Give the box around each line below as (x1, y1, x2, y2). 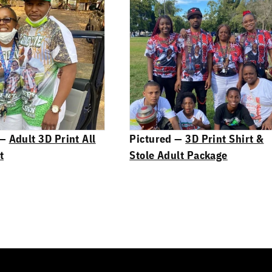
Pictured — (129, 131, 186, 146)
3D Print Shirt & (185, 131, 264, 146)
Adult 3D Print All (8, 131, 96, 146)
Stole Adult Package (129, 148, 228, 162)
